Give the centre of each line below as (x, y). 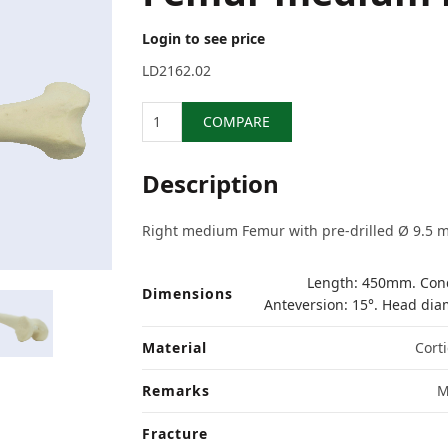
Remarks (175, 390)
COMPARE (236, 121)
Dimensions (187, 293)
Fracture (174, 433)
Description (210, 183)
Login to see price (203, 38)
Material (174, 347)
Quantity (189, 111)
